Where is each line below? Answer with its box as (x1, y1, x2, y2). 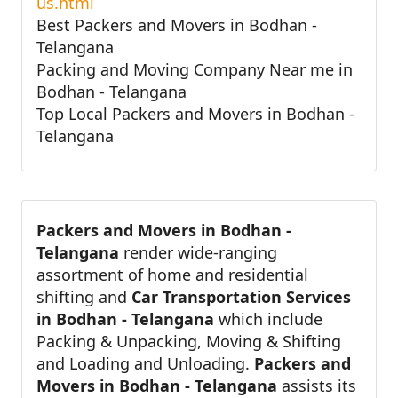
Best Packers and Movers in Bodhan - (36, 13, 317, 36)
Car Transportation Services (131, 285, 351, 307)
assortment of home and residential (36, 263, 308, 285)
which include (214, 307, 322, 330)
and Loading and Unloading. (36, 352, 254, 374)
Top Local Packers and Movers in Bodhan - (36, 102, 354, 124)
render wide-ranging (123, 241, 277, 263)
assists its (282, 374, 356, 396)
